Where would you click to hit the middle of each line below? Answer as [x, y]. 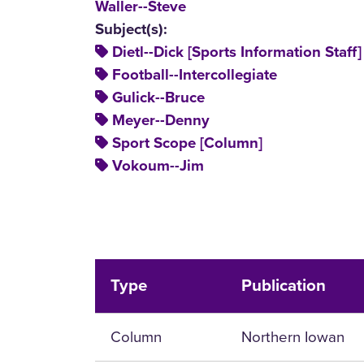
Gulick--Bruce [158, 98]
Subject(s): [131, 30]
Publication [284, 285]
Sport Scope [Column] [187, 143]
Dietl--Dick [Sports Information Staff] [237, 52]
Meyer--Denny [161, 121]
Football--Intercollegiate [195, 75]
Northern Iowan [293, 336]
